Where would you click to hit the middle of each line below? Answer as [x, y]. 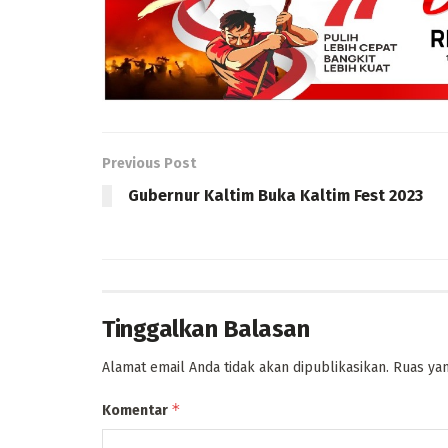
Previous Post [149, 164]
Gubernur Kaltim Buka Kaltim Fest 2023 [275, 196]
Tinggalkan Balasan [206, 329]
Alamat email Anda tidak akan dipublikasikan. [245, 368]
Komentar [136, 411]
